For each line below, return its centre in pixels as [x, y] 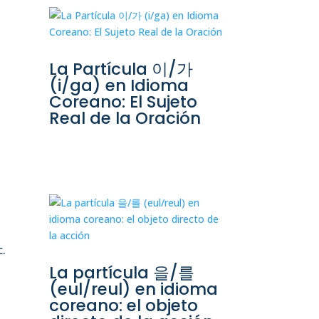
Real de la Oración [125, 118]
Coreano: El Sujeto [123, 101]
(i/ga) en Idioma [119, 85]
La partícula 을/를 [121, 272]
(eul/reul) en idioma [133, 289]
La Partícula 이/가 [121, 69]
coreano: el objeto [123, 305]
